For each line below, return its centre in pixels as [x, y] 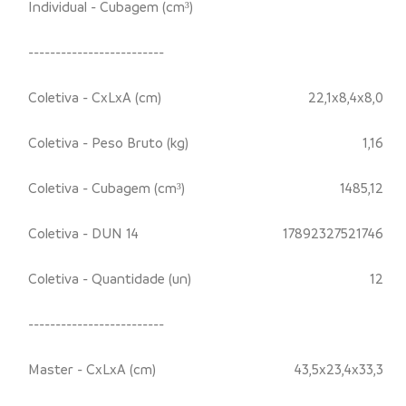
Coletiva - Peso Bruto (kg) [108, 142]
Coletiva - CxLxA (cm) [95, 97]
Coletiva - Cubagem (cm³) [106, 187]
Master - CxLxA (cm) [92, 368]
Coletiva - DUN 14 [83, 232]
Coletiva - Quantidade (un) [110, 278]
